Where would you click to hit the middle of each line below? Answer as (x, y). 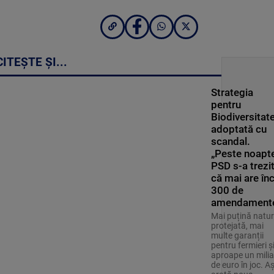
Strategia (232, 93)
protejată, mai (237, 226)
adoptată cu (239, 129)
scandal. (230, 142)
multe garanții (237, 236)
